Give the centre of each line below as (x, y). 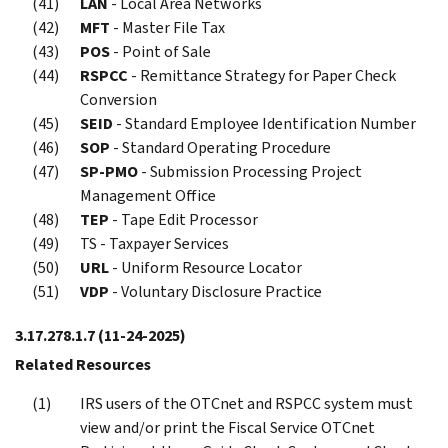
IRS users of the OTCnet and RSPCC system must (246, 403)
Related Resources (83, 364)
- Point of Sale (160, 51)
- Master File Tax (167, 27)
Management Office (148, 195)
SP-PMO (109, 171)
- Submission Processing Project (250, 171)
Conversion (118, 99)
